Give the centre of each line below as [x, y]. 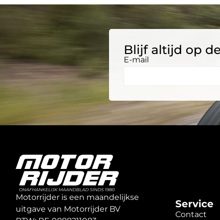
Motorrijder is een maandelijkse [77, 197]
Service [194, 204]
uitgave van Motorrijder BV [68, 209]
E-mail [136, 60]
